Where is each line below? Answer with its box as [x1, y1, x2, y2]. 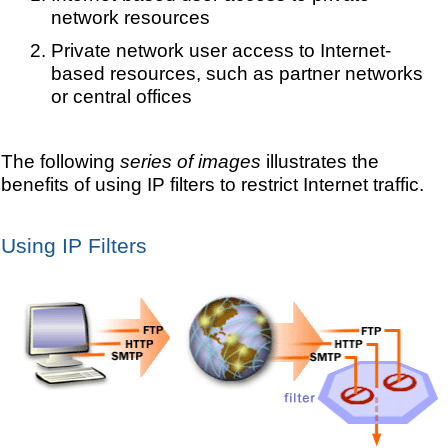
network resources [50, 5, 210, 28]
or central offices [50, 84, 192, 107]
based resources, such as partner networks [50, 61, 423, 84]
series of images [120, 149, 261, 172]
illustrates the [261, 149, 379, 172]
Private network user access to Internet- [50, 38, 391, 61]
